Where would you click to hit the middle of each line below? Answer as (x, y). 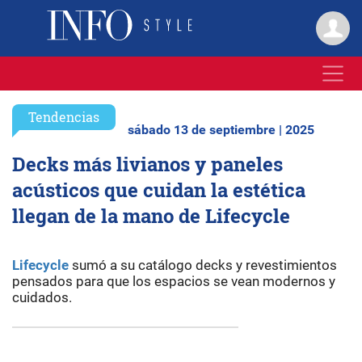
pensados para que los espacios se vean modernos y (174, 281)
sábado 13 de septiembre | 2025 (221, 130)
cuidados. (42, 297)
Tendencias (64, 117)
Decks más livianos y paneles (147, 164)
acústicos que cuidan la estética (159, 190)
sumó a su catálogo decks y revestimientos (203, 265)
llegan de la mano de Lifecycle (151, 216)
